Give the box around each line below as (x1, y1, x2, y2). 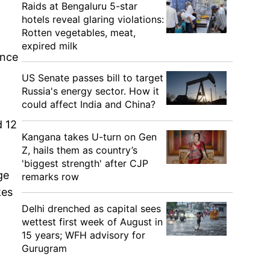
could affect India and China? (22, 98, 155, 110)
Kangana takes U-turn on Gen (22, 131, 157, 143)
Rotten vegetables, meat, (22, 27, 136, 39)
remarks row (22, 171, 79, 183)
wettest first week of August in (22, 216, 163, 228)
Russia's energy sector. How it (22, 85, 159, 97)
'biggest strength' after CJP (22, 157, 148, 169)
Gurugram (22, 242, 67, 254)
